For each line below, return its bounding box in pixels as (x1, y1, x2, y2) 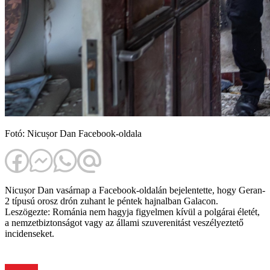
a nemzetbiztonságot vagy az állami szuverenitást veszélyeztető (5, 218, 243, 228)
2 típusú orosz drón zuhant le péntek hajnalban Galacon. (5, 196, 218, 207)
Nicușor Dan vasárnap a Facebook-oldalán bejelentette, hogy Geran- (5, 185, 265, 196)
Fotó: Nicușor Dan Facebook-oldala (5, 128, 142, 139)
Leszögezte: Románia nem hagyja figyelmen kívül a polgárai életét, (5, 207, 260, 218)
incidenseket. (5, 228, 54, 239)
